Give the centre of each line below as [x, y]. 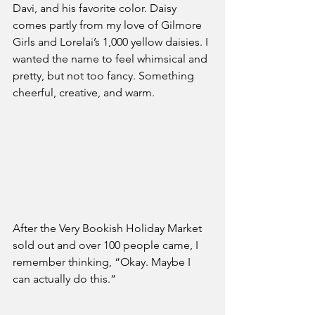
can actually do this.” [64, 279]
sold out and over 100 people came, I [107, 245]
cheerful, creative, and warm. [84, 92]
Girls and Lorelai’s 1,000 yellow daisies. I [112, 41]
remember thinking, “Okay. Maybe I [103, 262]
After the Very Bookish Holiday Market [109, 229]
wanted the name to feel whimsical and [111, 58]
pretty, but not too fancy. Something [105, 75]
